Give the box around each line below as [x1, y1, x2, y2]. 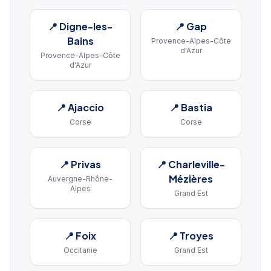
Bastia [181, 101, 212, 114]
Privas [71, 158, 101, 171]
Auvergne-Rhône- [48, 174, 113, 183]
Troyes [180, 229, 214, 242]
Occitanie [63, 246, 97, 255]
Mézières [169, 172, 213, 185]
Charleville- [168, 158, 225, 171]
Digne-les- [59, 20, 113, 33]
